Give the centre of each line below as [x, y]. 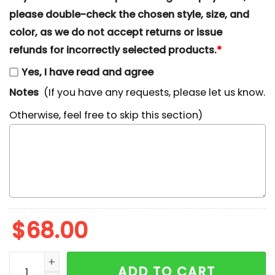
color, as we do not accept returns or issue [116, 32]
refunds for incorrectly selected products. [113, 50]
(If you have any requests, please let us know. [155, 93]
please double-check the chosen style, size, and [129, 14]
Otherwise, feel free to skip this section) [106, 115]
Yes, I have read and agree [87, 72]
